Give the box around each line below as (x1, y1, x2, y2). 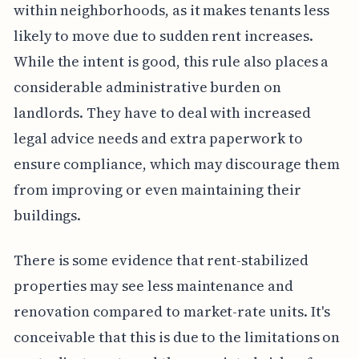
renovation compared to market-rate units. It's (13, 301, 330, 322)
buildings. (13, 205, 82, 226)
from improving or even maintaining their (13, 179, 301, 200)
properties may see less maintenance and (13, 276, 293, 296)
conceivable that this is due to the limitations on (13, 327, 341, 348)
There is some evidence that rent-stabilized (13, 250, 309, 271)
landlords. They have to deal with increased (13, 103, 311, 123)
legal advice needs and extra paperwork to (13, 128, 303, 149)
